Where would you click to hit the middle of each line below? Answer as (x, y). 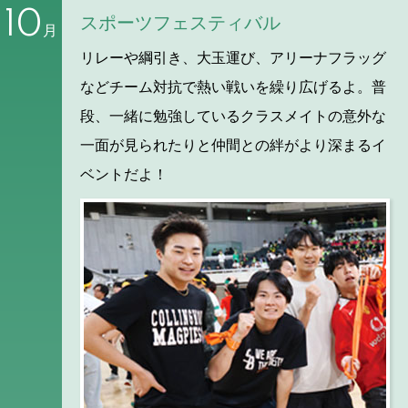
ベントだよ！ (124, 175)
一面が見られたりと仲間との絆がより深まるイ (233, 146)
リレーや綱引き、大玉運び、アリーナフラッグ (233, 58)
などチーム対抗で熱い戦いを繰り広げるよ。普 (233, 87)
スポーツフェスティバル (180, 23)
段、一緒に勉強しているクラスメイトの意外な (233, 117)
